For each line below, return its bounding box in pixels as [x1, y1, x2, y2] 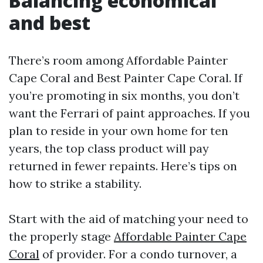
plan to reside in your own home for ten [9, 123, 228, 138]
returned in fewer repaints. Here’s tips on [9, 159, 237, 173]
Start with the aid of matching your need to [9, 211, 248, 226]
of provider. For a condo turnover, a [39, 247, 237, 261]
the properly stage [9, 229, 114, 244]
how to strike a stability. [9, 176, 141, 191]
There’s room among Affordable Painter [9, 53, 228, 68]
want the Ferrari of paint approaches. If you [9, 106, 250, 120]
